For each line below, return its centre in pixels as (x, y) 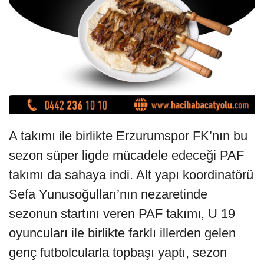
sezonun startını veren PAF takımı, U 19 (122, 214)
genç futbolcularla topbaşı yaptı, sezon (118, 253)
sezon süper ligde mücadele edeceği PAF (126, 156)
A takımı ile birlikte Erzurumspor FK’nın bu (128, 136)
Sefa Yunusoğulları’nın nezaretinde (108, 194)
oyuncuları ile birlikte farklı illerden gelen (122, 233)
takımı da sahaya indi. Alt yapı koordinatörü (131, 175)
